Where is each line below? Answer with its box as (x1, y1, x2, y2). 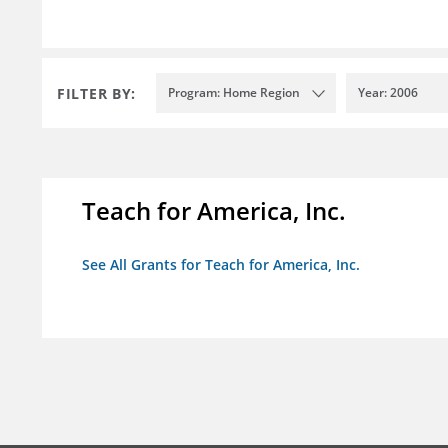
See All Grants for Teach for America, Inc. (82, 255, 360, 275)
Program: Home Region (168, 84, 300, 102)
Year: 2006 (358, 84, 418, 102)
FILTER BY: (57, 83, 136, 103)
